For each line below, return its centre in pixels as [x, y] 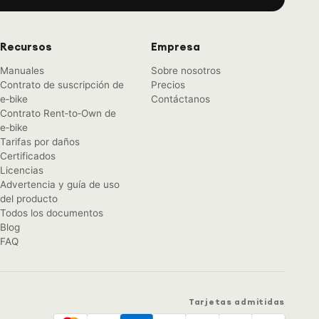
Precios [168, 84]
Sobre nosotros [186, 70]
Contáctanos [181, 99]
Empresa [176, 47]
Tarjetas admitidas [237, 301]
